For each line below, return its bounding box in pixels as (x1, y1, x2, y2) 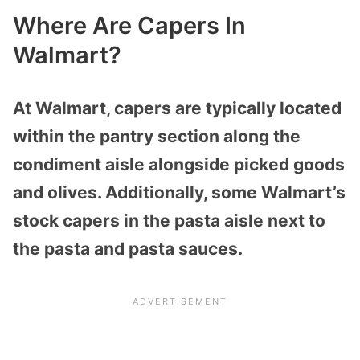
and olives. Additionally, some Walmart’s (13, 182, 346, 202)
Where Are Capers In (13, 10, 246, 39)
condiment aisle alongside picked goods (13, 153, 345, 174)
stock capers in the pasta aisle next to (13, 210, 325, 231)
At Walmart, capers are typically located (13, 97, 342, 118)
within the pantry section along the (13, 125, 301, 146)
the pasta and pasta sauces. (13, 238, 243, 259)
